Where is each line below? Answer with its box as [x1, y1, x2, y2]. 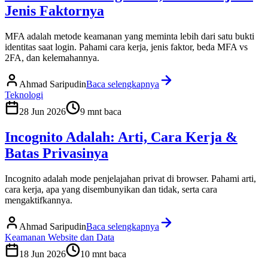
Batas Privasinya [5, 145, 108, 162]
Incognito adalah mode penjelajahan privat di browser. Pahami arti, [5, 173, 256, 184]
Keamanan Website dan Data [5, 232, 114, 243]
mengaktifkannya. [5, 195, 72, 206]
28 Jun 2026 [19, 106, 66, 117]
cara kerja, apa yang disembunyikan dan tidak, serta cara [5, 184, 217, 195]
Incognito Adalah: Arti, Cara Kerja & [5, 129, 237, 145]
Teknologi [5, 90, 43, 100]
